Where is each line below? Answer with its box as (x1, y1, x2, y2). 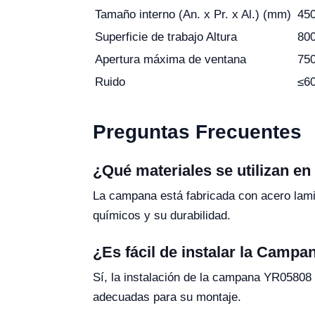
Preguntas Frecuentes (93, 121, 302, 143)
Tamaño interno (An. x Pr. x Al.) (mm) (95, 8, 291, 21)
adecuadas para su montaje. (93, 290, 241, 304)
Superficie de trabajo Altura (95, 30, 237, 44)
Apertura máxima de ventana (95, 53, 246, 66)
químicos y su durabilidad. (93, 209, 231, 222)
